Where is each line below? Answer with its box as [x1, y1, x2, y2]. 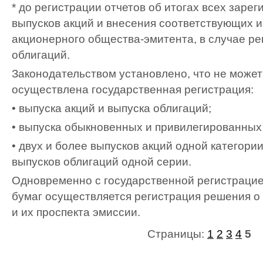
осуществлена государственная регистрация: [12, 83, 254, 96]
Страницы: [147, 228, 207, 240]
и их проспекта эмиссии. [12, 206, 140, 218]
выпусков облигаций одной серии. [12, 156, 191, 168]
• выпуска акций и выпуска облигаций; [12, 102, 211, 114]
